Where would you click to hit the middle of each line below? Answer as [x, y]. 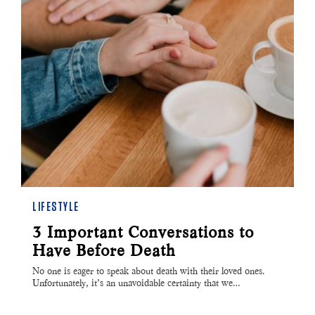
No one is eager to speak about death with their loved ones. [149, 271]
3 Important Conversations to [143, 232]
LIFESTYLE [56, 208]
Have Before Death [104, 251]
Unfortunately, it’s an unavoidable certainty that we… [136, 283]
